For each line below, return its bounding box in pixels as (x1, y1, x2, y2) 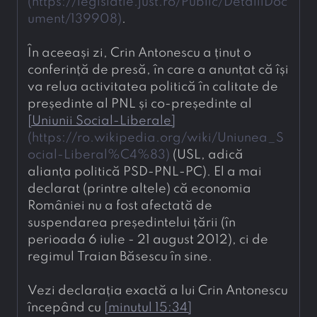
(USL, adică (170, 149, 243, 161)
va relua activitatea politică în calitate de (28, 81, 278, 93)
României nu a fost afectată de (28, 200, 212, 212)
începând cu (28, 301, 104, 314)
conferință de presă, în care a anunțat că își (28, 64, 289, 76)
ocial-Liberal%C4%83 (28, 149, 166, 161)
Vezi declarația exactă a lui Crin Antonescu (28, 284, 288, 297)
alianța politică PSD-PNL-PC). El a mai (28, 166, 262, 178)
